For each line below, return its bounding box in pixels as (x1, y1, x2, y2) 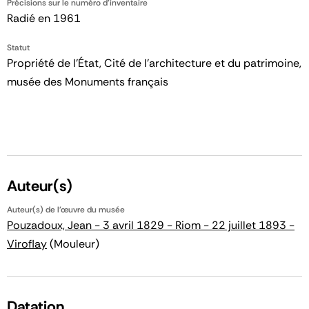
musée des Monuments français (7, 74, 168, 89)
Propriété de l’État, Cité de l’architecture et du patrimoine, (7, 55, 301, 70)
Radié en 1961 (7, 10, 81, 26)
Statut (7, 41, 30, 53)
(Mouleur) (47, 236, 99, 251)
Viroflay (7, 236, 47, 251)
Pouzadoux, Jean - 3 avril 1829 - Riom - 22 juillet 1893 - (7, 217, 295, 232)
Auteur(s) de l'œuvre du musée (7, 203, 125, 215)
